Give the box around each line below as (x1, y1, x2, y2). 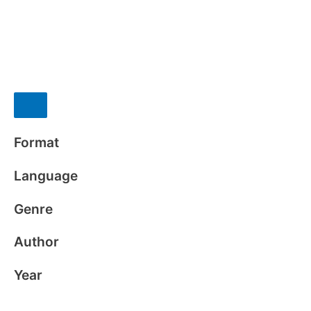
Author (14, 233, 59, 251)
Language (14, 167, 78, 184)
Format (14, 134, 59, 151)
